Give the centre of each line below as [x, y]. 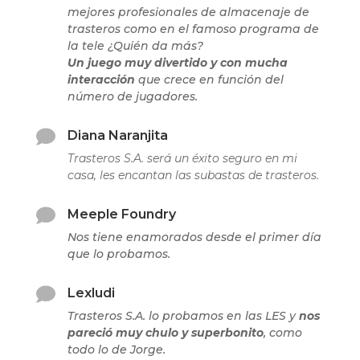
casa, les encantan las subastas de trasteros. [193, 176]
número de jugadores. [132, 97]
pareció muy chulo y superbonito [165, 333]
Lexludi [91, 293]
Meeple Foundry [121, 215]
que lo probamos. [119, 254]
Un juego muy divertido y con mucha [177, 63]
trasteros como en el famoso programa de [193, 29]
